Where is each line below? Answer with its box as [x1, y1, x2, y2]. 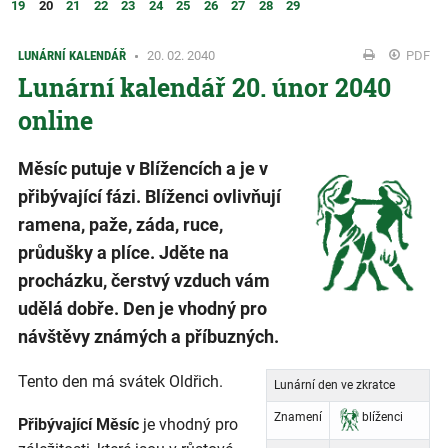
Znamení [273, 410, 322, 425]
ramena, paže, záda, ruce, [18, 214, 223, 236]
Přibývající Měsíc [18, 415, 143, 435]
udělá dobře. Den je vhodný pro [18, 298, 267, 320]
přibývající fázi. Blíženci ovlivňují [18, 186, 281, 208]
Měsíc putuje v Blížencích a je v [18, 158, 268, 180]
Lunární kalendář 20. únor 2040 [18, 71, 391, 105]
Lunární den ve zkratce [273, 378, 395, 393]
